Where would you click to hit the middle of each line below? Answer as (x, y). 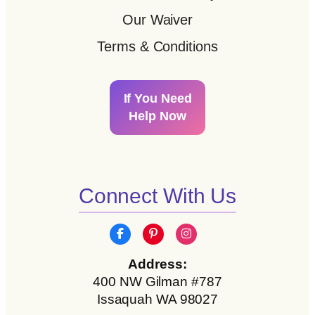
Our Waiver (157, 20)
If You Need (157, 98)
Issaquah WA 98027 (157, 299)
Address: (157, 264)
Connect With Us (157, 195)
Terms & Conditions (157, 47)
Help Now (157, 116)
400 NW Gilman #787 (157, 281)
